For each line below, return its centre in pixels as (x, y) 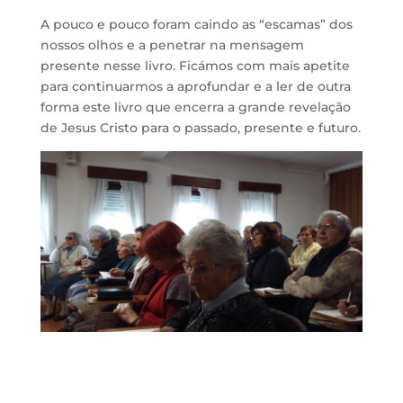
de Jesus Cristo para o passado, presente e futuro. (200, 127)
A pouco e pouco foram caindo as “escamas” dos (196, 24)
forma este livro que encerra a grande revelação (195, 107)
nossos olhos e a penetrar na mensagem (172, 45)
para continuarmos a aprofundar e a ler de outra (195, 86)
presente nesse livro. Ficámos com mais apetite (195, 65)
